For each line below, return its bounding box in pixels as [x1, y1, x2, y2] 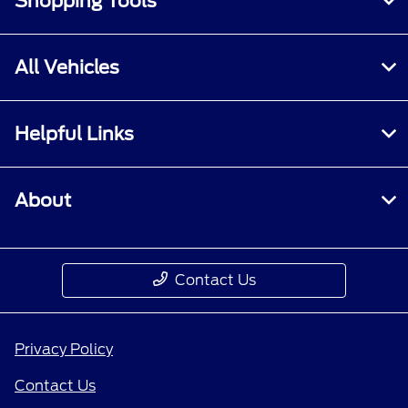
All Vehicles [15, 56, 119, 79]
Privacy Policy [15, 341, 113, 359]
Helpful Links [15, 123, 134, 146]
